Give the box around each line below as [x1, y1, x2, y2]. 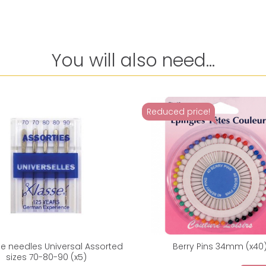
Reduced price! [147, 105, 210, 118]
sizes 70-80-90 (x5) [5, 251, 87, 264]
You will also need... [51, 47, 215, 73]
